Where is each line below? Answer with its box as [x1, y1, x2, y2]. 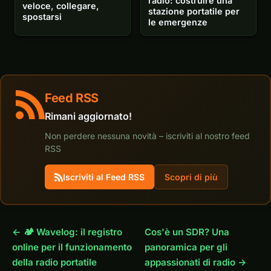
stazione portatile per [148, 6, 240, 17]
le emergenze [148, 17, 207, 28]
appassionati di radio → [145, 256, 247, 269]
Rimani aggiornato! [45, 110, 132, 123]
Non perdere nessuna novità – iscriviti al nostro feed [45, 131, 250, 142]
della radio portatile [12, 256, 97, 269]
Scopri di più [165, 172, 218, 183]
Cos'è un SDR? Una [145, 226, 230, 238]
